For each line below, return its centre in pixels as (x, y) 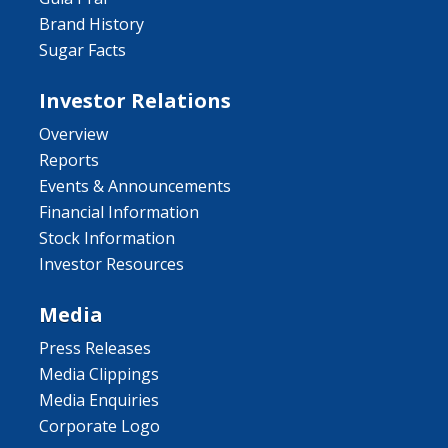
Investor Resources (111, 263)
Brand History (91, 23)
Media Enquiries (99, 399)
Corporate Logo (99, 425)
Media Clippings (99, 373)
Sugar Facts (82, 49)
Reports (69, 159)
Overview (73, 133)
